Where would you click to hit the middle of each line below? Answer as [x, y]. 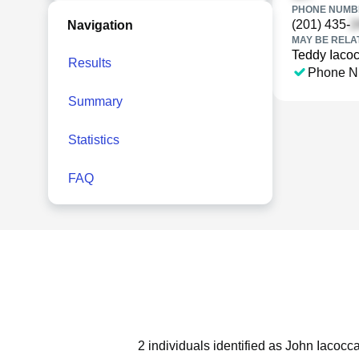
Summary [95, 101]
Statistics [94, 140]
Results [90, 63]
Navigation [100, 25]
